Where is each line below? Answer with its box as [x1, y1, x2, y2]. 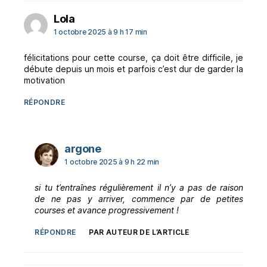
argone [64, 142, 101, 155]
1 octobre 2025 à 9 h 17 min [54, 27, 147, 36]
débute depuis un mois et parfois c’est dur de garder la [24, 63, 243, 74]
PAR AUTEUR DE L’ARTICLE [89, 227, 190, 237]
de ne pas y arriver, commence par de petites [35, 193, 243, 204]
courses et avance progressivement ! [35, 204, 179, 215]
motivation [24, 74, 65, 85]
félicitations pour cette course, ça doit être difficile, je [24, 52, 243, 63]
